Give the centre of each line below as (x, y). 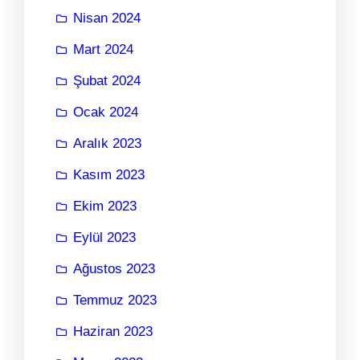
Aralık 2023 (107, 143)
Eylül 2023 (104, 237)
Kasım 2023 (109, 175)
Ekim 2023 (105, 206)
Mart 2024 (103, 49)
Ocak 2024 (106, 112)
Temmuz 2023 (115, 300)
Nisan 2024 (107, 18)
